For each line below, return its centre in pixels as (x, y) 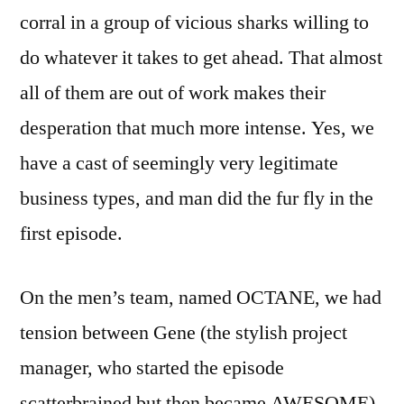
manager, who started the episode (152, 368)
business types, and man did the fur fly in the (197, 199)
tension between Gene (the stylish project (184, 333)
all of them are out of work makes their (173, 93)
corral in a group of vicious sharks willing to (194, 23)
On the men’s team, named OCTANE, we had (201, 298)
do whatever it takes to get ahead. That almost (201, 58)
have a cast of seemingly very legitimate (179, 164)
